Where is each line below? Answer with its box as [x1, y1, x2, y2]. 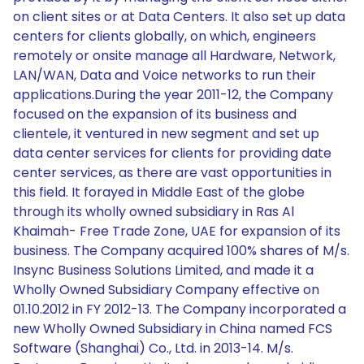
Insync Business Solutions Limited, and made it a [13, 261, 314, 279]
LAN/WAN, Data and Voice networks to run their [13, 66, 316, 84]
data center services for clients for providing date [13, 144, 331, 162]
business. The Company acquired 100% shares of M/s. [13, 241, 349, 260]
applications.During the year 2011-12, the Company [13, 85, 333, 104]
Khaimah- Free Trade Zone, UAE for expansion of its [13, 222, 340, 240]
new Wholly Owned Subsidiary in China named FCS [13, 319, 332, 338]
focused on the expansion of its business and [13, 105, 297, 123]
